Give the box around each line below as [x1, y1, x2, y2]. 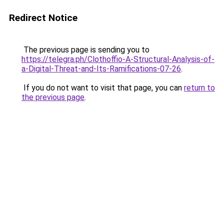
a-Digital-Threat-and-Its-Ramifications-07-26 [21, 64, 181, 73]
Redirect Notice [9, 12, 77, 23]
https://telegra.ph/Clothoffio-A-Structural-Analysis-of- [21, 54, 214, 64]
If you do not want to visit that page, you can [21, 83, 184, 92]
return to [184, 83, 215, 92]
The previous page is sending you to [21, 45, 149, 54]
